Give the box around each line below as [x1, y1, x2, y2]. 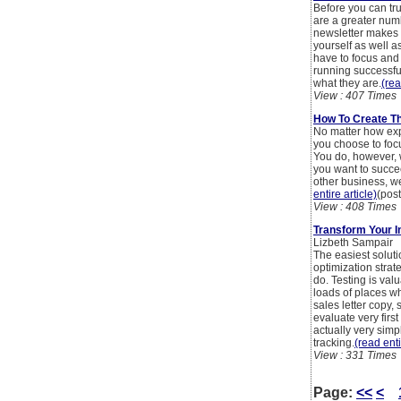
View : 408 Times [313, 200, 397, 214]
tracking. [313, 337, 354, 350]
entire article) [313, 188, 377, 201]
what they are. [313, 77, 381, 90]
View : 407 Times [313, 90, 397, 103]
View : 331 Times [313, 349, 397, 363]
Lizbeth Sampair [313, 236, 393, 250]
